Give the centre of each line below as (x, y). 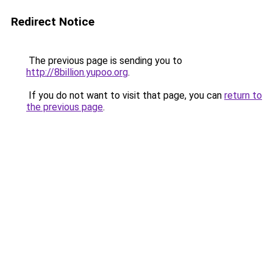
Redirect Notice (53, 22)
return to (243, 95)
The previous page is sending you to (104, 61)
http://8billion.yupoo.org (77, 72)
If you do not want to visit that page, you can (125, 95)
